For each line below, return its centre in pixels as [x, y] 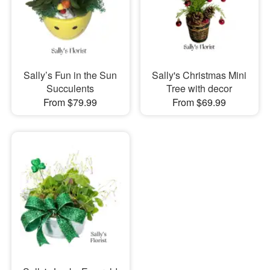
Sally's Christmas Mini [199, 75]
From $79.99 [71, 102]
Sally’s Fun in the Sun [71, 75]
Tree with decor [199, 89]
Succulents [71, 89]
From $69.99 [199, 102]
